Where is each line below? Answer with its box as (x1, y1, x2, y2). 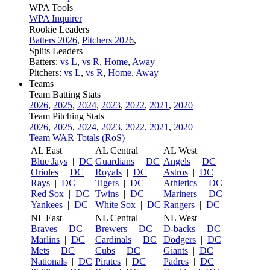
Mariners (163, 189, 197, 199)
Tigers (95, 178, 119, 188)
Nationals (31, 256, 67, 266)
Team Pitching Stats (29, 111, 104, 121)
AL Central (95, 145, 138, 155)
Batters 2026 (29, 35, 77, 45)
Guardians (95, 156, 134, 166)
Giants (163, 245, 188, 256)
